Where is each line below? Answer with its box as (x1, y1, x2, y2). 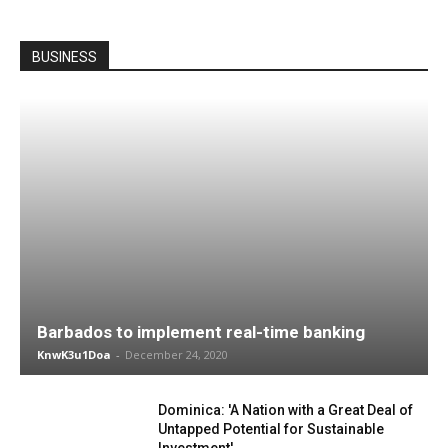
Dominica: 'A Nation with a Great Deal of (158, 401, 414, 418)
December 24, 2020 (125, 346, 228, 362)
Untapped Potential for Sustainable (158, 420, 385, 437)
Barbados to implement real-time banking (37, 321, 365, 342)
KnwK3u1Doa (37, 346, 111, 362)
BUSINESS (32, 49, 97, 66)
